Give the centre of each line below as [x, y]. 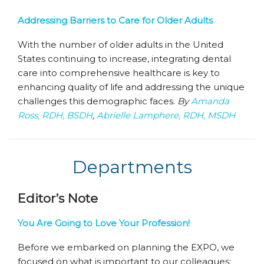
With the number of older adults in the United [121, 44]
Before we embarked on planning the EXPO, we [126, 247]
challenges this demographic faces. [98, 101]
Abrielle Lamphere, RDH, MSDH [166, 115]
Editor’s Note [58, 198]
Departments [132, 167]
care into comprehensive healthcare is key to [119, 73]
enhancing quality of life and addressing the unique [131, 87]
